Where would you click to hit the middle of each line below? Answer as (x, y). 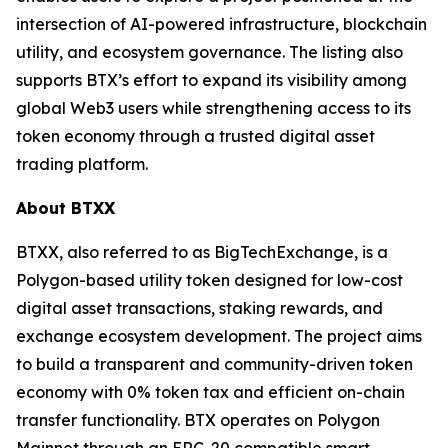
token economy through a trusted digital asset (195, 135)
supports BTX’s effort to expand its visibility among (211, 79)
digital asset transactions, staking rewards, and (199, 307)
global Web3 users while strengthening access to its (213, 107)
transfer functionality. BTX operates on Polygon (198, 419)
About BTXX (65, 207)
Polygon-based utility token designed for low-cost (209, 279)
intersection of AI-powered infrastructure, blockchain (221, 23)
